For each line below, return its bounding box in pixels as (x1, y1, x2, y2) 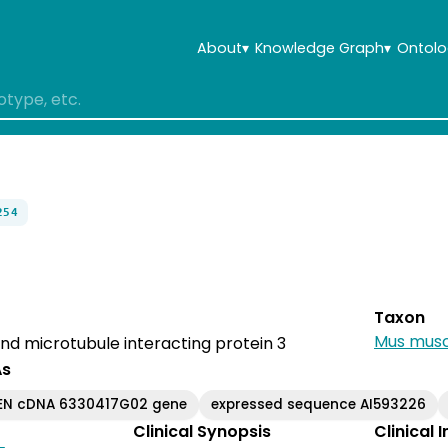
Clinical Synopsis (133, 419, 271, 443)
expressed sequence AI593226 (211, 394, 427, 414)
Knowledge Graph (255, 37, 384, 58)
